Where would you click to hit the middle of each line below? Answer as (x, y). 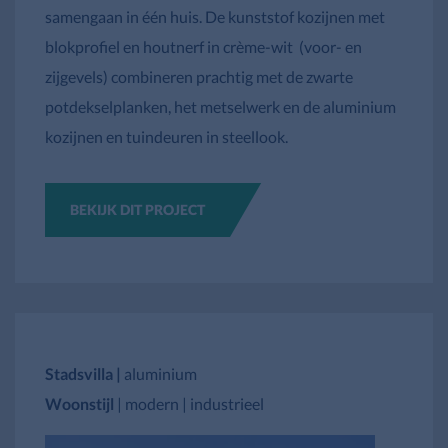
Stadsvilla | (84, 373)
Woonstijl (81, 403)
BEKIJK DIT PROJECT (137, 209)
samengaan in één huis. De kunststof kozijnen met (215, 16)
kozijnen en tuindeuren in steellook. (166, 136)
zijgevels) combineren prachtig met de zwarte (199, 76)
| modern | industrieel (190, 403)
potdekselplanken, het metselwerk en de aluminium (220, 106)
